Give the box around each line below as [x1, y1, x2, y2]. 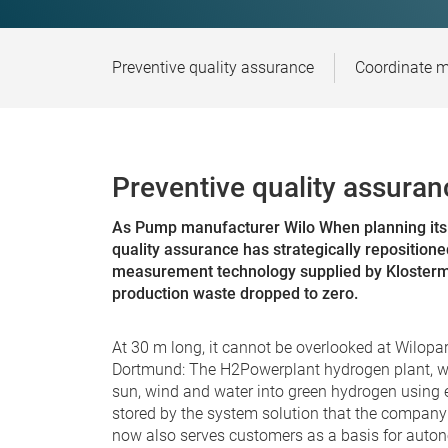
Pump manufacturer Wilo [135, 218, 319, 237]
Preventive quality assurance [112, 58, 314, 77]
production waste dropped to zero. [112, 284, 358, 303]
